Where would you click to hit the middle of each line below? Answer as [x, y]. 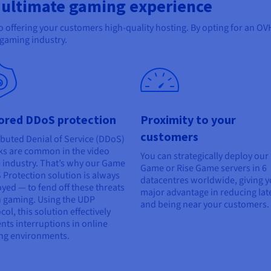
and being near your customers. [205, 205]
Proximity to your [188, 120]
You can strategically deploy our [204, 156]
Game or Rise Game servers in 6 [204, 168]
